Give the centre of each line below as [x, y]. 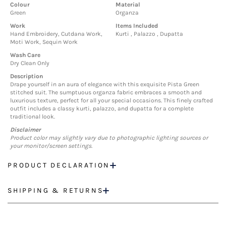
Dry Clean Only [30, 63]
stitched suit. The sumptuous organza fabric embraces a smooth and [106, 93]
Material [128, 5]
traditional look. [33, 117]
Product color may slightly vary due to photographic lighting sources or [109, 138]
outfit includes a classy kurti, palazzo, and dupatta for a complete [102, 109]
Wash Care [25, 55]
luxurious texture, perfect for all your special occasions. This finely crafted [111, 101]
